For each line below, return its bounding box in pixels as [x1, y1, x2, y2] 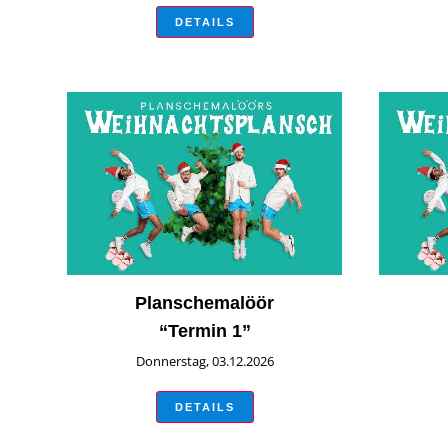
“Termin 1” [158, 320, 251, 341]
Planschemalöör [135, 292, 275, 313]
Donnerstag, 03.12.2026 [135, 351, 274, 370]
